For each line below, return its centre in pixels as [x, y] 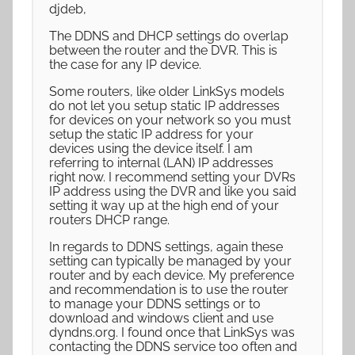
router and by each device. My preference [172, 275]
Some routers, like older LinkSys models [167, 92]
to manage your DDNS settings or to [155, 304]
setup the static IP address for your [151, 134]
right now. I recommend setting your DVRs [172, 177]
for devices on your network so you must [170, 120]
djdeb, [68, 9]
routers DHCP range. [109, 220]
